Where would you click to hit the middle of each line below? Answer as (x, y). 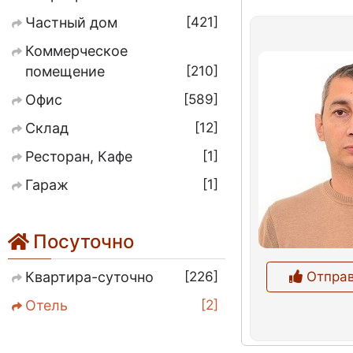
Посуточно (84, 242)
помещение (65, 71)
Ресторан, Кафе (79, 156)
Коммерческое (76, 50)
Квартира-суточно (89, 277)
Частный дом (71, 22)
